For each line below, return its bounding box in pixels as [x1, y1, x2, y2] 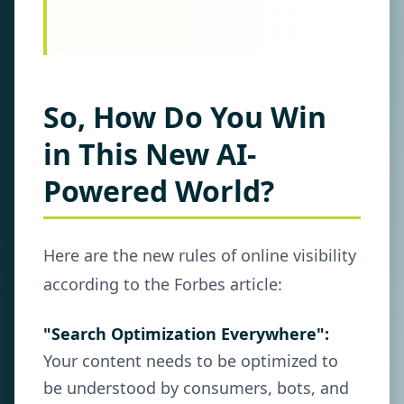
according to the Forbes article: [43, 273, 282, 295]
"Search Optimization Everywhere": [43, 323, 329, 344]
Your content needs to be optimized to [43, 350, 338, 372]
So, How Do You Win [43, 97, 326, 136]
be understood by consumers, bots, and [43, 377, 349, 399]
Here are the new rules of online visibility [43, 244, 356, 266]
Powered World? [43, 171, 274, 210]
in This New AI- [43, 134, 256, 173]
